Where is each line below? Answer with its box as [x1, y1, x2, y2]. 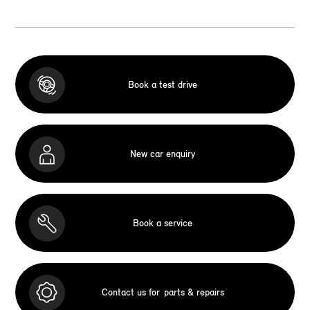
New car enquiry [130, 147, 195, 160]
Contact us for [101, 286, 160, 298]
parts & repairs [163, 286, 224, 298]
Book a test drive [128, 78, 197, 91]
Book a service [133, 217, 192, 229]
